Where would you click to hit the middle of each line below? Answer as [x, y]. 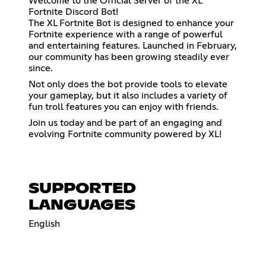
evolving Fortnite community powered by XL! [125, 134]
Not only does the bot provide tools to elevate [128, 84]
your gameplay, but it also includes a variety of [128, 95]
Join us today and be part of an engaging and [125, 123]
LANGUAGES [82, 205]
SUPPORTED [82, 189]
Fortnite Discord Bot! [73, 12]
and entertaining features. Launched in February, [133, 45]
